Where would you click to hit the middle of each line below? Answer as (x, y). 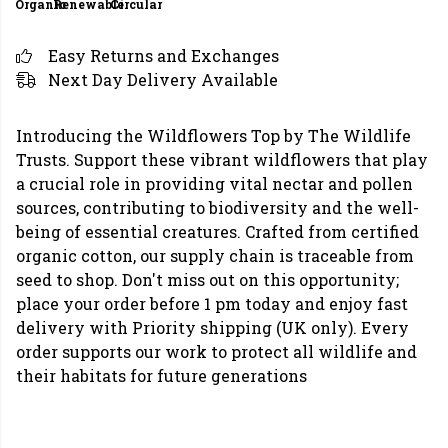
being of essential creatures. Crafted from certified (217, 231)
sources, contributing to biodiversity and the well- (217, 207)
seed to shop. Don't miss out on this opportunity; (207, 279)
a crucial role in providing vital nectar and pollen (214, 183)
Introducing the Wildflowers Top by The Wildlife (213, 135)
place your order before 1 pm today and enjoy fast (212, 303)
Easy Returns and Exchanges (163, 55)
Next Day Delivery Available (163, 79)
